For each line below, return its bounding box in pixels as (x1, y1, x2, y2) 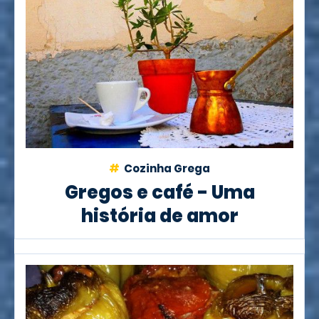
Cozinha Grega (122, 160, 210, 176)
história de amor (80, 202, 239, 229)
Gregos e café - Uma (64, 179, 255, 205)
